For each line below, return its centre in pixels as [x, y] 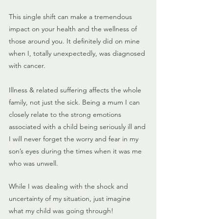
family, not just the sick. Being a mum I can [75, 102]
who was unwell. [34, 164]
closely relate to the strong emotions [66, 115]
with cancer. [27, 66]
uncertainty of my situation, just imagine [71, 199]
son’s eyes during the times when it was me [76, 151]
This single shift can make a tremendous [71, 17]
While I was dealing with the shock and [69, 186]
